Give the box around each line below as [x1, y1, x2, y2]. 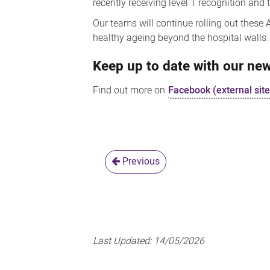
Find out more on [93, 83, 168, 98]
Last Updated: [93, 233, 154, 248]
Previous [120, 154, 160, 169]
